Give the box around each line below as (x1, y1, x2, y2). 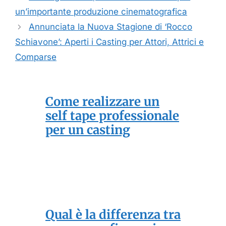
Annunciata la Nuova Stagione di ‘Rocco (29, 22, 193, 32)
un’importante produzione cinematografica (15, 7, 187, 17)
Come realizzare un (45, 94, 159, 110)
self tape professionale (45, 108, 179, 124)
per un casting (45, 122, 130, 138)
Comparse (15, 52, 56, 63)
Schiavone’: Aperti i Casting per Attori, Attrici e (15, 37, 204, 47)
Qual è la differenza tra (45, 207, 181, 223)
